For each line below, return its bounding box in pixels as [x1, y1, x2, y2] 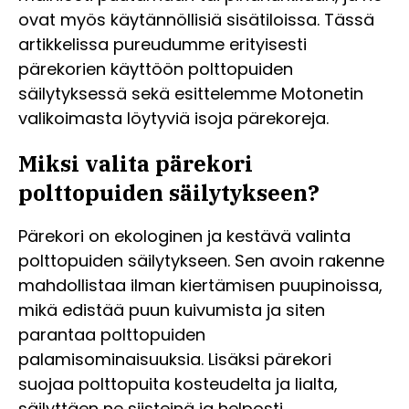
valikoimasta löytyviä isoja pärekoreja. [18, 107, 329, 130]
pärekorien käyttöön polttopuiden [18, 58, 293, 80]
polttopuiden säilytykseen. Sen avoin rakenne [18, 248, 384, 272]
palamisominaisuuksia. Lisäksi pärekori [18, 347, 331, 371]
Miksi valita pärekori [18, 148, 253, 178]
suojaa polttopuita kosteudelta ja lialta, [18, 372, 338, 395]
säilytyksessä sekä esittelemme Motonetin [18, 82, 363, 105]
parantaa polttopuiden [18, 322, 205, 346]
